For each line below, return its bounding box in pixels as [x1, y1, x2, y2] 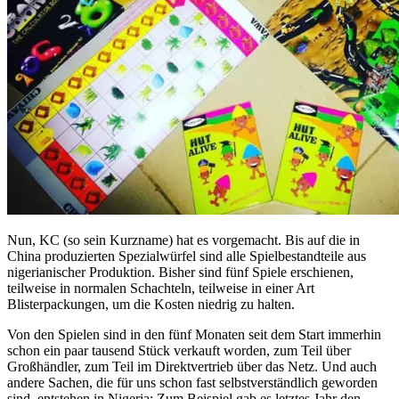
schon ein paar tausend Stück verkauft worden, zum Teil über [7, 342, 351, 358]
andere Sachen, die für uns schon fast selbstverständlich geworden [7, 374, 378, 390]
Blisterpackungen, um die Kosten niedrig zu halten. [7, 296, 295, 312]
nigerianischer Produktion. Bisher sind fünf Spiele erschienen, [7, 264, 354, 280]
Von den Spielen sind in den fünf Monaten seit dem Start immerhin [7, 326, 381, 342]
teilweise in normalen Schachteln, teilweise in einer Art [7, 280, 314, 296]
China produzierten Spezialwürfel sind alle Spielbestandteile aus [7, 248, 366, 264]
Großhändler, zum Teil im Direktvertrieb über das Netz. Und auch [7, 358, 377, 374]
